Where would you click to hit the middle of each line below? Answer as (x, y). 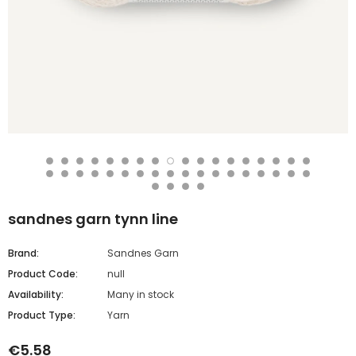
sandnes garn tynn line (93, 219)
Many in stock (141, 294)
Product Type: (42, 315)
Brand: (23, 253)
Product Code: (43, 273)
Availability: (36, 294)
